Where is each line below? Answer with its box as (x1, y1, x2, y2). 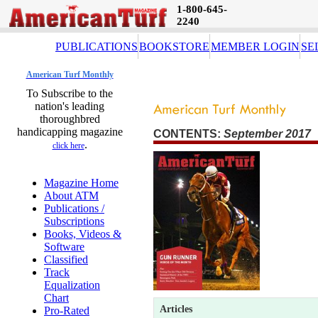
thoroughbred (39, 113, 100, 125)
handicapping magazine (16, 126, 123, 138)
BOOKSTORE (139, 40, 209, 53)
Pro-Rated (44, 305, 89, 317)
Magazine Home (44, 177, 119, 189)
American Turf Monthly (26, 70, 114, 79)
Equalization (44, 279, 100, 291)
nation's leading (35, 100, 104, 112)
